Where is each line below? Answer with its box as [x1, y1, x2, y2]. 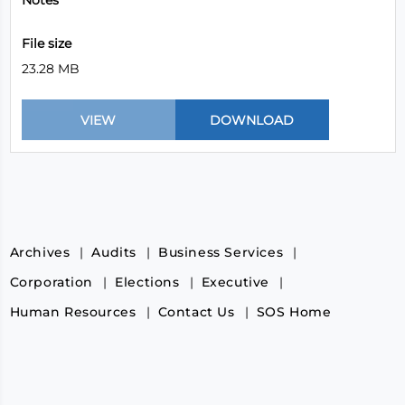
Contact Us [157, 304, 235, 320]
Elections [115, 274, 180, 290]
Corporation [9, 274, 94, 290]
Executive [201, 274, 269, 290]
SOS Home [256, 304, 332, 320]
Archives [9, 244, 71, 260]
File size [21, 35, 71, 52]
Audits [91, 244, 137, 260]
